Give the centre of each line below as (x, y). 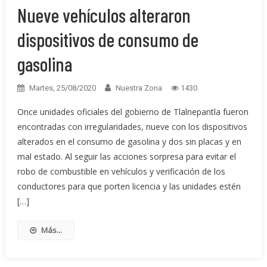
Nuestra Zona (139, 88)
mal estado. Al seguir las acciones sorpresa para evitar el (126, 157)
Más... (51, 230)
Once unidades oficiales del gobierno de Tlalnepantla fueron (133, 112)
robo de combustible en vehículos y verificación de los (121, 172)
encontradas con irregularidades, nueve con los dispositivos (132, 127)
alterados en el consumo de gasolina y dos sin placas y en (129, 142)
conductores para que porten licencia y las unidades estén (129, 187)
